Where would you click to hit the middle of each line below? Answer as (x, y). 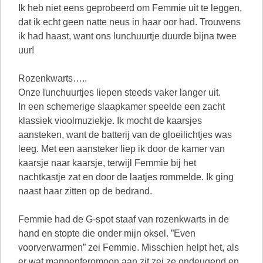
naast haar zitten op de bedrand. (85, 191)
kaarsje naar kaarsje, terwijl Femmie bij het (107, 163)
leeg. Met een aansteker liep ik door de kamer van (122, 149)
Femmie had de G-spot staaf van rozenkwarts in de (124, 219)
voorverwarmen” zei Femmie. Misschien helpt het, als (129, 247)
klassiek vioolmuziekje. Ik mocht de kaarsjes (110, 121)
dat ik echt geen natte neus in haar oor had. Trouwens (129, 22)
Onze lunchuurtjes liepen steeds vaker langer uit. (119, 92)
